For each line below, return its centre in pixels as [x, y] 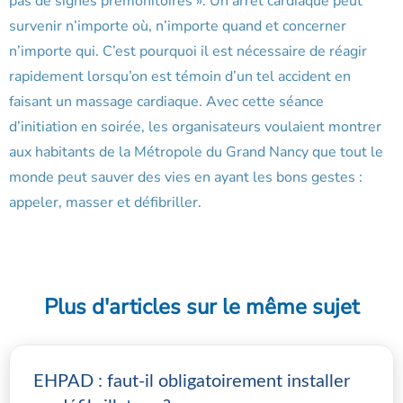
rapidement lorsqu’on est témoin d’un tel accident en [180, 77]
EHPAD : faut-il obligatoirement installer [192, 382]
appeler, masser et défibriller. [105, 203]
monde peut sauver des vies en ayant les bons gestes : [186, 178]
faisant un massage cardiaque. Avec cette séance [166, 102]
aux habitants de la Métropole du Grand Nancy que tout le [196, 152]
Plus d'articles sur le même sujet [201, 307]
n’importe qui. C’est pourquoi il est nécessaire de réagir [188, 52]
